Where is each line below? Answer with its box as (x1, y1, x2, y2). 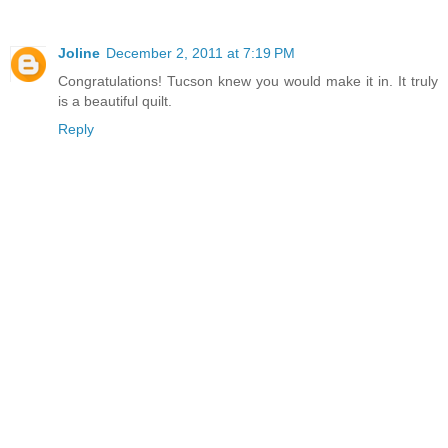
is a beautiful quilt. (58, 93, 172, 110)
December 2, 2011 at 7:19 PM (106, 45, 295, 62)
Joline (58, 45, 100, 62)
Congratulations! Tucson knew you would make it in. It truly (58, 73, 438, 90)
